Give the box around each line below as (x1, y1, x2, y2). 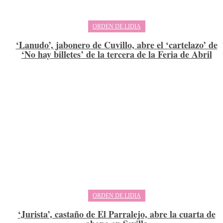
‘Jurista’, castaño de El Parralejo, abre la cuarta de (17, 208, 216, 221)
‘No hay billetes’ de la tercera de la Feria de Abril (21, 47, 212, 61)
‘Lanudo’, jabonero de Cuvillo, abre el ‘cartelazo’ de (15, 38, 218, 51)
